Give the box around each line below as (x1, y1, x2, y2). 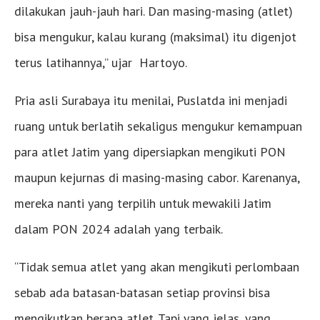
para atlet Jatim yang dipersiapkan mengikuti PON (14, 144, 286, 161)
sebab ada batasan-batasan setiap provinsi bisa (14, 284, 270, 301)
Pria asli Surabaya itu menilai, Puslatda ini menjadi (14, 92, 287, 109)
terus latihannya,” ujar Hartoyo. (14, 54, 187, 71)
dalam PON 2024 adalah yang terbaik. (14, 221, 223, 238)
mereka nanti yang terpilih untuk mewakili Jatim (14, 195, 271, 212)
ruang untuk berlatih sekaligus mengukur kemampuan (14, 118, 302, 135)
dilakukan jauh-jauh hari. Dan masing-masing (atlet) (14, 3, 293, 20)
